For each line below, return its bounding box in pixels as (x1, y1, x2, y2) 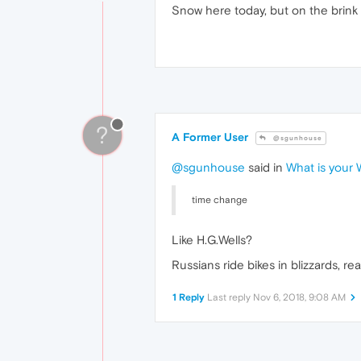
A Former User (172, 131, 248, 143)
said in (245, 160, 286, 175)
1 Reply (172, 291, 205, 303)
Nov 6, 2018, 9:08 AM (253, 291, 346, 303)
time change (192, 193, 247, 205)
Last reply (207, 291, 253, 303)
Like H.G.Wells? (172, 232, 252, 247)
